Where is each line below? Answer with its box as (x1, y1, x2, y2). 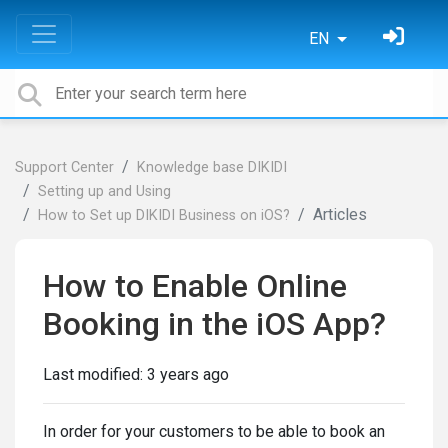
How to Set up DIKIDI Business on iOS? (38, 207, 290, 224)
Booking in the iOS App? (43, 305, 386, 343)
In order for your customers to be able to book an (43, 422, 385, 441)
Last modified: (43, 365, 147, 384)
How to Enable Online (43, 267, 347, 305)
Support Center (15, 159, 114, 176)
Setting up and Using (38, 183, 171, 200)
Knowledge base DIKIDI (137, 159, 287, 176)
